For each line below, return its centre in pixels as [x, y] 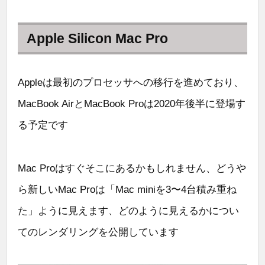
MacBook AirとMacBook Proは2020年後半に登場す [132, 104]
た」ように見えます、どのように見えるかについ [128, 211]
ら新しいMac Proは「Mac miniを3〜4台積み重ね [127, 189]
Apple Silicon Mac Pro [97, 39]
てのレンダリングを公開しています [98, 232]
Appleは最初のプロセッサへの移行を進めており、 [131, 83]
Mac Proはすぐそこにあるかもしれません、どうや [132, 168]
